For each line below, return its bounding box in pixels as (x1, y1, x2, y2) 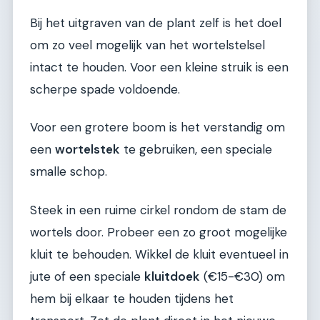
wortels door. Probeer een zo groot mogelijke (30, 224, 287, 240)
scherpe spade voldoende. (30, 81, 180, 98)
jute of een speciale (30, 268, 144, 284)
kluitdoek (144, 268, 200, 284)
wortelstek (55, 141, 120, 158)
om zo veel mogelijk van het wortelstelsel (30, 37, 265, 54)
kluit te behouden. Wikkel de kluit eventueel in (30, 246, 289, 262)
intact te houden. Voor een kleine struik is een (30, 59, 289, 76)
